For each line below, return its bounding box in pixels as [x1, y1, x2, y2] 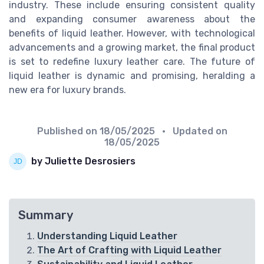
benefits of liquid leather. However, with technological [9, 27, 255, 39]
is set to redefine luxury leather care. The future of [9, 55, 255, 67]
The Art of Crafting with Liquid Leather [37, 244, 222, 256]
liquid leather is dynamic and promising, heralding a [9, 70, 255, 81]
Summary [18, 207, 73, 222]
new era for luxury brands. [9, 84, 126, 95]
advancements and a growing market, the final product [9, 41, 255, 53]
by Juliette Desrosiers [31, 156, 136, 167]
